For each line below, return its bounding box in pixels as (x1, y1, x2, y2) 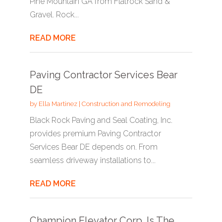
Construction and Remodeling (81, 100, 170, 108)
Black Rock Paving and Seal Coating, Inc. (29, 115, 172, 125)
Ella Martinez (38, 100, 77, 108)
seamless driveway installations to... (29, 156, 156, 165)
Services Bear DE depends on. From (29, 142, 158, 152)
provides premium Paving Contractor (29, 129, 161, 138)
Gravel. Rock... (29, 10, 79, 19)
